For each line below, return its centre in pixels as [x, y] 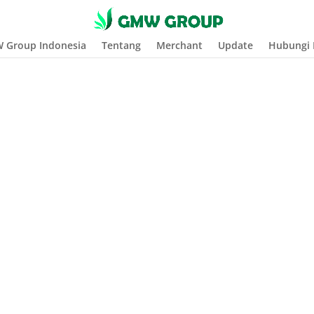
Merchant [179, 45]
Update [235, 45]
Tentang [121, 45]
